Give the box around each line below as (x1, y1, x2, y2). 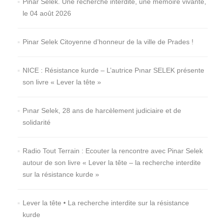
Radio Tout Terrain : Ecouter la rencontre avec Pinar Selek (22, 146, 203, 155)
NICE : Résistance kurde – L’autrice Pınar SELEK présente (22, 66, 204, 74)
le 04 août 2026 (22, 9, 71, 17)
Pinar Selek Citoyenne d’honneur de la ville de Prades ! (22, 37, 193, 46)
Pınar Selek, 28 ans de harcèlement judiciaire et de (22, 106, 181, 114)
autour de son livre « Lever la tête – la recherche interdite (22, 158, 201, 166)
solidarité (22, 118, 51, 126)
